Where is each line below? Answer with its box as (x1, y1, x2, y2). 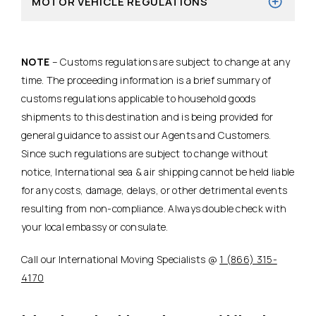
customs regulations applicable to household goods (21, 91, 256, 105)
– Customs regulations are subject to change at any (49, 54, 291, 68)
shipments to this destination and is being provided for (21, 109, 274, 123)
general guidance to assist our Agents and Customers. (21, 128, 272, 142)
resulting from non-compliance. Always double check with (21, 201, 287, 215)
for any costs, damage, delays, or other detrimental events (21, 183, 288, 197)
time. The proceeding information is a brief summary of (21, 73, 272, 87)
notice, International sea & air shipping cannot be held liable (21, 164, 295, 178)
